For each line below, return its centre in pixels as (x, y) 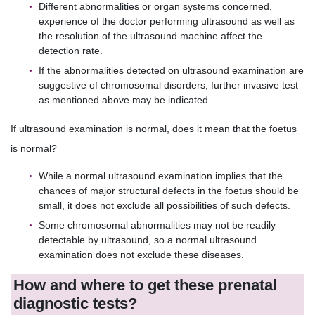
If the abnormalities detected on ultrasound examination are (171, 71)
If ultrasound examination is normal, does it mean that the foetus (154, 129)
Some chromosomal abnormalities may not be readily (157, 225)
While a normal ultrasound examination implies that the (161, 175)
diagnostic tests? (76, 304)
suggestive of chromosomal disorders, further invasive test (168, 85)
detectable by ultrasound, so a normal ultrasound (148, 239)
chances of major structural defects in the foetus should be (169, 190)
